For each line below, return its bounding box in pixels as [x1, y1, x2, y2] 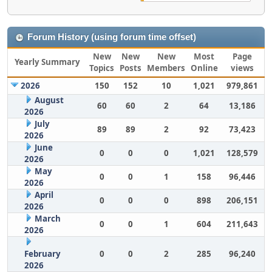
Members [147, 63, 185, 73]
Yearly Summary [15, 56, 80, 67]
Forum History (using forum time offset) [27, 32, 196, 42]
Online [190, 63, 218, 73]
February [24, 248, 61, 259]
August [34, 95, 64, 106]
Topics [89, 63, 114, 73]
